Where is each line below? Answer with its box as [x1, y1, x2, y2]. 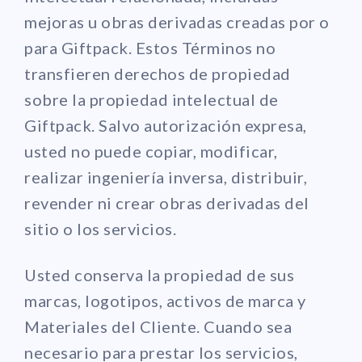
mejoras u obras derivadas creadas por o [24, 11, 330, 32]
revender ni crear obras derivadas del [24, 192, 309, 213]
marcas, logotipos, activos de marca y [24, 290, 306, 310]
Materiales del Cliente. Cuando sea [24, 316, 292, 336]
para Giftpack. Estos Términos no [24, 37, 276, 57]
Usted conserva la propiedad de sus [24, 264, 294, 284]
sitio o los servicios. [24, 218, 176, 238]
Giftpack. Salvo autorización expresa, [24, 115, 307, 135]
